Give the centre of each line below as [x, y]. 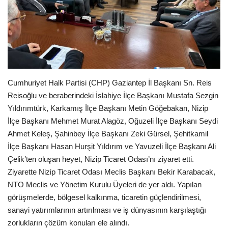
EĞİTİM [21, 23]
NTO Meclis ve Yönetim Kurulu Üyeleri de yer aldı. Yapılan [105, 185]
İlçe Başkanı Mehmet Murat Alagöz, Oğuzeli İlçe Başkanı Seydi [113, 121]
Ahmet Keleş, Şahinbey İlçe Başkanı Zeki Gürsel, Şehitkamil [108, 134]
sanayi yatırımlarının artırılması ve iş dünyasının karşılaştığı [107, 210]
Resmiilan [26, 49]
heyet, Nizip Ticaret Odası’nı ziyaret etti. [128, 159]
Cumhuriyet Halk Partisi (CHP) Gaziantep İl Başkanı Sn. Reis [110, 83]
